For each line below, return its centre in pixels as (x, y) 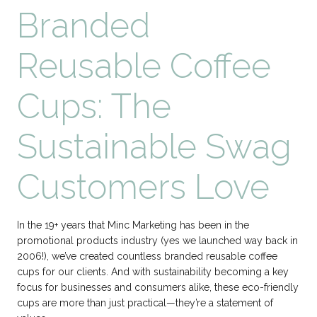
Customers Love (143, 187)
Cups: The (94, 106)
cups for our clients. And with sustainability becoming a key (153, 272)
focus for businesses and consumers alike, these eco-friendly (158, 287)
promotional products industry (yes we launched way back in (157, 241)
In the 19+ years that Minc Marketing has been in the (133, 225)
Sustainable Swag (154, 146)
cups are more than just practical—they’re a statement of (145, 303)
